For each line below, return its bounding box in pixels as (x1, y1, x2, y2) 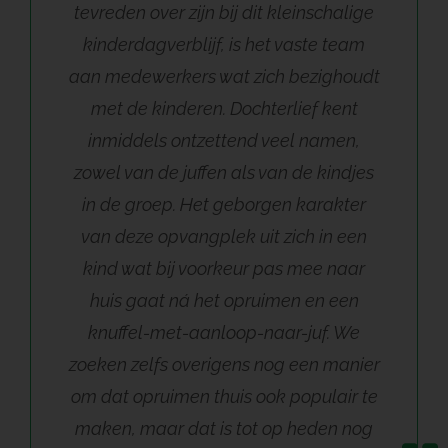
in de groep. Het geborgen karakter (82, 193, 366, 215)
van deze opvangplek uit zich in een (81, 225, 367, 247)
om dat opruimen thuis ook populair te (70, 385, 378, 407)
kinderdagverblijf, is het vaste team (83, 33, 365, 55)
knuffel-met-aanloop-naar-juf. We (88, 321, 360, 343)
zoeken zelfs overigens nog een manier (68, 353, 380, 375)
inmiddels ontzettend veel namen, (88, 129, 360, 151)
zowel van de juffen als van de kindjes (74, 161, 374, 183)
